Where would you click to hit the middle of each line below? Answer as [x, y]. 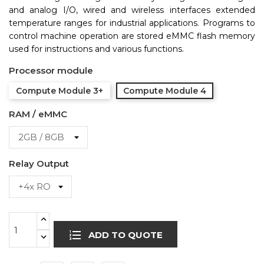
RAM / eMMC [38, 114]
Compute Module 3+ [60, 91]
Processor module [51, 70]
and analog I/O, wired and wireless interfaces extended [132, 10]
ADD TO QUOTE [124, 235]
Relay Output [39, 164]
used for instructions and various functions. [96, 49]
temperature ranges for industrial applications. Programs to [132, 23]
